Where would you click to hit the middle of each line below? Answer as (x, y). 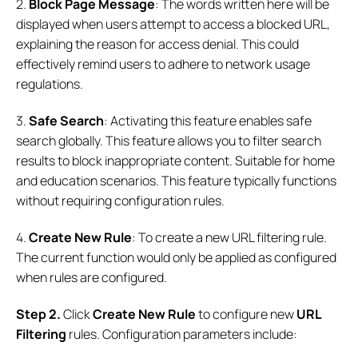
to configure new (246, 314)
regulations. (50, 84)
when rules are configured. (91, 277)
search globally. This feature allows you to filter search (169, 140)
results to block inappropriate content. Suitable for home (175, 160)
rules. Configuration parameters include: (182, 334)
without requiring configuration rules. (120, 200)
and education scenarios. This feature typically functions (176, 180)
